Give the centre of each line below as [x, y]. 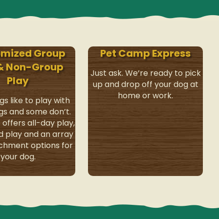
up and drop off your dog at [145, 85]
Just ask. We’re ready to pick [145, 73]
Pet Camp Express [146, 54]
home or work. [146, 96]
